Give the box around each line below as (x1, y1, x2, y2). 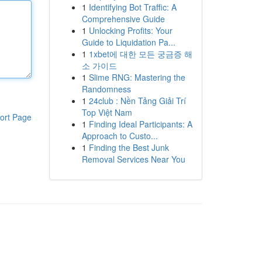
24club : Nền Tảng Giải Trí (88, 95, 186, 106)
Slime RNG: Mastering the (88, 71, 185, 83)
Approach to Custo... (81, 130, 158, 142)
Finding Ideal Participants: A (88, 118, 192, 130)
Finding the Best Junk (88, 142, 169, 153)
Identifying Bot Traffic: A (88, 1, 177, 13)
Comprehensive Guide (81, 13, 165, 25)
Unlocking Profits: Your (88, 25, 173, 36)
